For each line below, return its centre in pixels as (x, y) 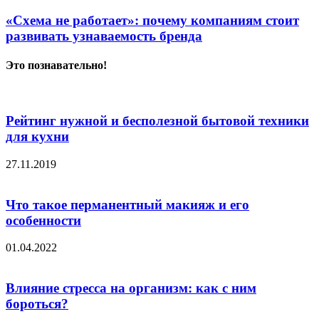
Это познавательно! (56, 66)
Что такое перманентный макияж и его (127, 204)
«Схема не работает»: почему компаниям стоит (152, 20)
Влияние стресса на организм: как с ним (131, 288)
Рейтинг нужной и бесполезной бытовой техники (157, 121)
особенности (43, 220)
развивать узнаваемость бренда (104, 36)
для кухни (37, 137)
